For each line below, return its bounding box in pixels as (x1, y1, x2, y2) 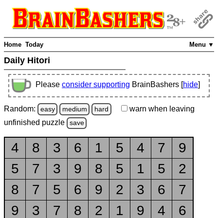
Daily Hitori (4, 55, 53, 66)
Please (36, 80, 62, 89)
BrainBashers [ (132, 80, 183, 89)
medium (62, 105, 87, 113)
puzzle (42, 118, 67, 127)
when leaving (146, 104, 195, 113)
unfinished (4, 118, 42, 127)
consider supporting (62, 80, 130, 89)
